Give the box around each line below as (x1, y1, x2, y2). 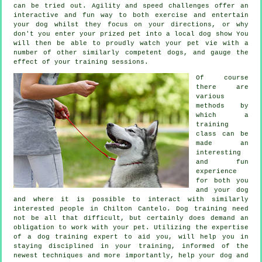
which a (196, 111, 249, 119)
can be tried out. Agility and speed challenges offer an (13, 2, 249, 9)
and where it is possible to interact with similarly (13, 195, 249, 203)
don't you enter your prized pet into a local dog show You (13, 30, 249, 37)
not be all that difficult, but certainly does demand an (13, 214, 249, 222)
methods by (196, 102, 249, 109)
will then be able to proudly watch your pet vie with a (13, 39, 249, 47)
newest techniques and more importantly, (13, 251, 178, 259)
